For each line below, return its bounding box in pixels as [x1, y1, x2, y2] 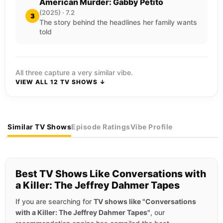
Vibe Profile [130, 122, 173, 131]
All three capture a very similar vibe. [15, 68, 133, 77]
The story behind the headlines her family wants [39, 17, 197, 26]
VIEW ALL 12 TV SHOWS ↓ [15, 78, 106, 86]
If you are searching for [15, 197, 94, 206]
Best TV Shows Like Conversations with [15, 167, 206, 180]
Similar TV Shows [7, 122, 71, 131]
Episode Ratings [71, 122, 130, 131]
